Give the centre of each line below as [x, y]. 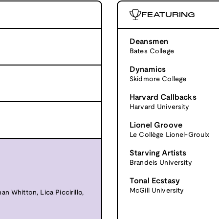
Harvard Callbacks [163, 97]
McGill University [157, 191]
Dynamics [148, 69]
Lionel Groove [156, 125]
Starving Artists [158, 153]
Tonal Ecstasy [155, 181]
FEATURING [168, 15]
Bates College [152, 51]
